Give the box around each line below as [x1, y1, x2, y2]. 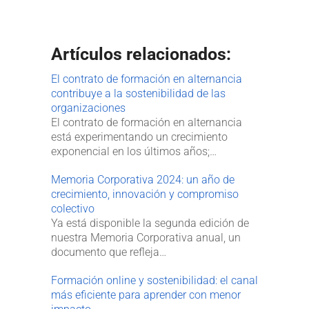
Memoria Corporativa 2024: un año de [51, 173, 235, 187]
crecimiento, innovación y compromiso [51, 188, 239, 201]
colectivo [51, 202, 94, 216]
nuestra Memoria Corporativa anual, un [51, 231, 241, 245]
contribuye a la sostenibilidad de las [51, 87, 226, 101]
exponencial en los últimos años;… [51, 145, 217, 159]
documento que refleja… [51, 246, 166, 259]
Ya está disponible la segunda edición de [51, 217, 249, 230]
